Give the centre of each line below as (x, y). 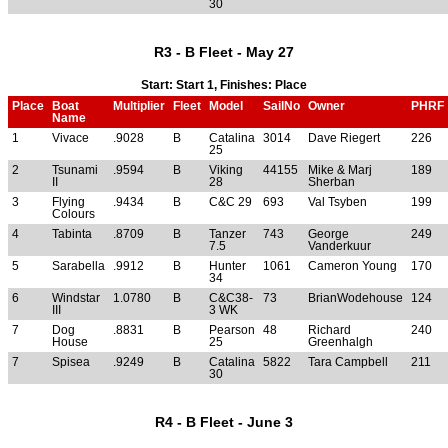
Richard (329, 329)
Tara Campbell (348, 361)
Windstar (76, 297)
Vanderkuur (339, 245)
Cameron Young (352, 265)
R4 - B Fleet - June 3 (224, 421)
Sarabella (78, 265)
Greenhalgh (340, 341)
